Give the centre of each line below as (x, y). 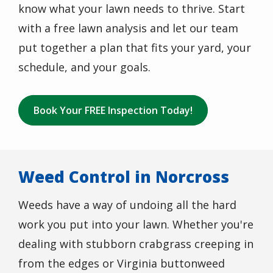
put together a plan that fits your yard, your (135, 47)
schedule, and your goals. (84, 67)
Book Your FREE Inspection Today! (113, 110)
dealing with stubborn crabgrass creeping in (136, 243)
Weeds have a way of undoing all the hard (127, 204)
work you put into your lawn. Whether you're (136, 224)
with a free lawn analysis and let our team (128, 28)
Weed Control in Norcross (124, 176)
